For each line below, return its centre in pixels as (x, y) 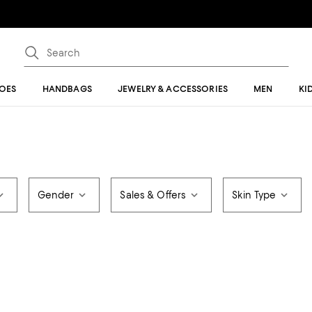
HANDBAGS (67, 89)
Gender (56, 195)
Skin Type (254, 195)
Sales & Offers (153, 195)
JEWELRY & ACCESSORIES (173, 89)
